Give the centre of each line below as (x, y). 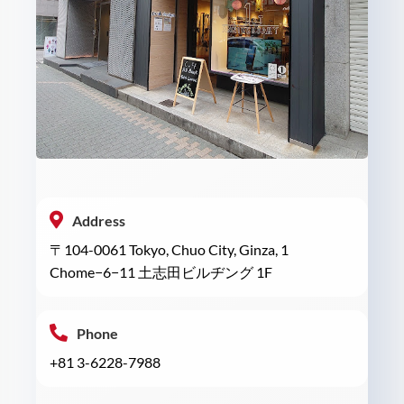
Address (99, 220)
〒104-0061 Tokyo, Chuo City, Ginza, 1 (169, 250)
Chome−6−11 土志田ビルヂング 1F (161, 272)
